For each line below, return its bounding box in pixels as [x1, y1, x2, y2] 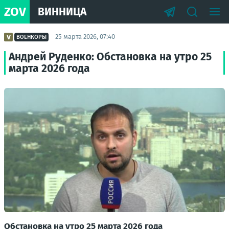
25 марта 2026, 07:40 [55, 33, 115, 40]
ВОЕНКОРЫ [16, 33, 47, 40]
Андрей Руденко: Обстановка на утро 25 [9, 50, 212, 63]
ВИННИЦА [38, 5, 86, 18]
